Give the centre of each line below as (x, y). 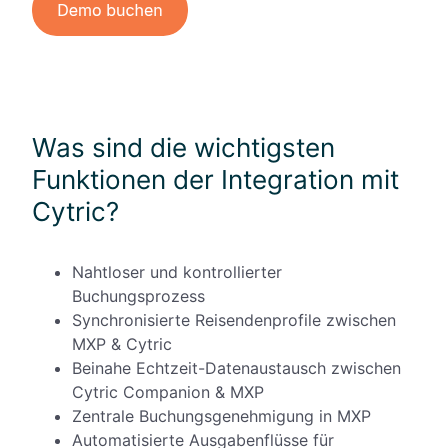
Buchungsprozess (138, 295)
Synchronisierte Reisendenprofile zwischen (234, 319)
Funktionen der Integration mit (215, 179)
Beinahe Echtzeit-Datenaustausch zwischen (236, 367)
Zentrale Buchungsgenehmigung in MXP (221, 415)
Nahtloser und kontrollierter (177, 271)
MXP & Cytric (122, 343)
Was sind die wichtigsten (183, 147)
